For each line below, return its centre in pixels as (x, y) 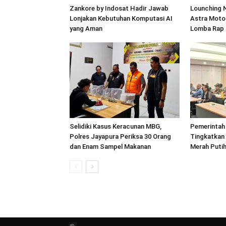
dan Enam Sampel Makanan (110, 147)
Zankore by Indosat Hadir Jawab (119, 8)
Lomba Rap (207, 29)
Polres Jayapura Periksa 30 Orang (120, 136)
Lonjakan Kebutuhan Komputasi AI (121, 18)
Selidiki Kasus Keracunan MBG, (116, 126)
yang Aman (86, 29)
